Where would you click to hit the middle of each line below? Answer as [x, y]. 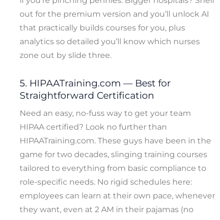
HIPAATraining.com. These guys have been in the [115, 140]
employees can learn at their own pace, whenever [117, 195]
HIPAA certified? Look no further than [93, 127]
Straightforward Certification [87, 96]
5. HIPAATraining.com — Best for [95, 83]
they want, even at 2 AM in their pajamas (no [107, 209]
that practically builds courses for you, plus [102, 28]
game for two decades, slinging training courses [113, 154]
